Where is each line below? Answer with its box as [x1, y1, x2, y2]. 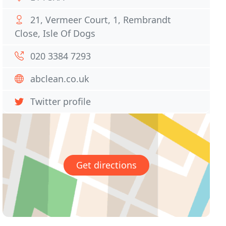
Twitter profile [30, 95, 91, 107]
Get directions [76, 159, 137, 172]
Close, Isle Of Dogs [15, 27, 96, 39]
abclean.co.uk [30, 73, 90, 85]
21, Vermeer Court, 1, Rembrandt [30, 14, 172, 26]
